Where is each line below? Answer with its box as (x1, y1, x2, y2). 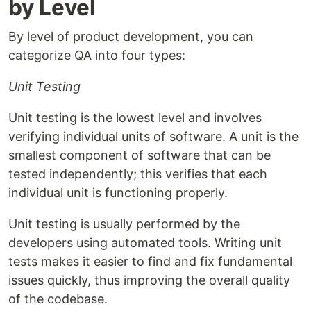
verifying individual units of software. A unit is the (8, 129, 299, 144)
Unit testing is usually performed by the (8, 217, 240, 232)
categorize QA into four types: (8, 48, 185, 63)
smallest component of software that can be (8, 148, 271, 163)
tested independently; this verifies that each (8, 167, 267, 182)
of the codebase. (8, 292, 108, 307)
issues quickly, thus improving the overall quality (8, 273, 290, 288)
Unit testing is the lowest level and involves (8, 110, 262, 126)
